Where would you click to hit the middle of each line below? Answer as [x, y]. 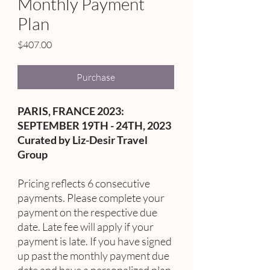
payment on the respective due [87, 212]
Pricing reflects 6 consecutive [84, 184]
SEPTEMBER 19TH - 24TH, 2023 [94, 126]
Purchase [96, 77]
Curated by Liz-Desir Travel [83, 140]
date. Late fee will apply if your [86, 227]
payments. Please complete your [91, 198]
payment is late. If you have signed [95, 241]
